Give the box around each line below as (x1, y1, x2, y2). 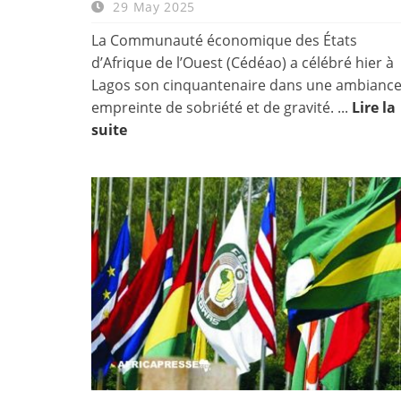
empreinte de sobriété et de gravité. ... (91, 97, 352, 117)
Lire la (352, 97, 396, 117)
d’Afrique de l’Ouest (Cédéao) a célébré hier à (91, 52, 394, 73)
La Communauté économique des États (91, 30, 357, 50)
